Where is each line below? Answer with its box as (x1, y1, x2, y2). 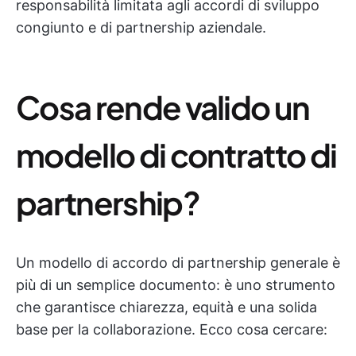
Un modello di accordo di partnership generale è (16, 254, 340, 271)
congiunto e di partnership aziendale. (16, 19, 266, 36)
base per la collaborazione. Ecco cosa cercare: (16, 321, 327, 338)
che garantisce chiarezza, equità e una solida (16, 299, 317, 315)
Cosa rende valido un (16, 87, 310, 127)
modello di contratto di (16, 134, 337, 175)
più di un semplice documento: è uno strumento (16, 277, 335, 293)
